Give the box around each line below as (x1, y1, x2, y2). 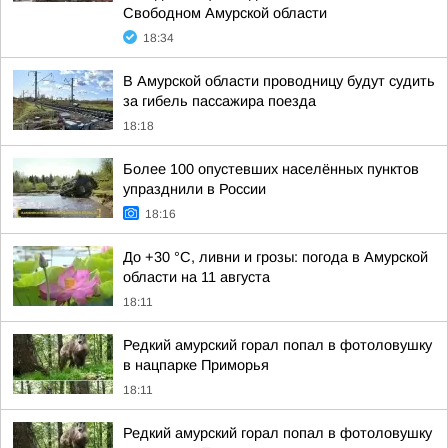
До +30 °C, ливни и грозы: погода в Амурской (123, 249, 428, 265)
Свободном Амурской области (123, 5, 327, 21)
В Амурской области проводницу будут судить (123, 73, 435, 89)
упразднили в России (123, 181, 266, 197)
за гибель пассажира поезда (123, 93, 316, 109)
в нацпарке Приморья (123, 357, 269, 373)
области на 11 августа (123, 269, 270, 285)
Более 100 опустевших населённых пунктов (123, 161, 419, 177)
